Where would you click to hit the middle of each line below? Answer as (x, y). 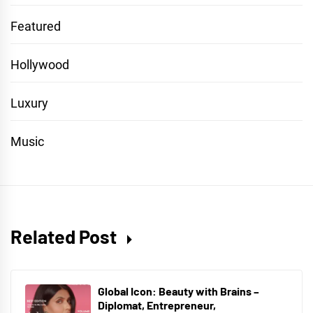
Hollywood (40, 65)
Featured (36, 27)
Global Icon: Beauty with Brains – (179, 291)
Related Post (65, 236)
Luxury (29, 103)
